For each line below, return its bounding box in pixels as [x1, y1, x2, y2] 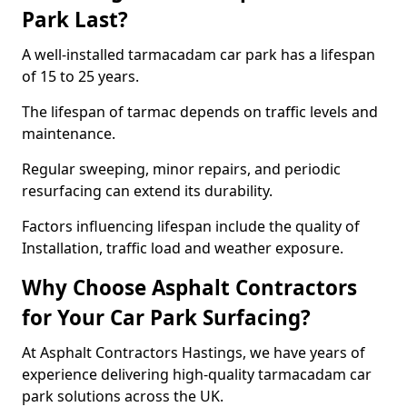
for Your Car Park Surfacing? [22, 303, 311, 332]
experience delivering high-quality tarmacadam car [22, 364, 372, 384]
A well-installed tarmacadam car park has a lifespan [22, 45, 375, 65]
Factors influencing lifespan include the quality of [22, 216, 360, 236]
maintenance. [22, 124, 115, 144]
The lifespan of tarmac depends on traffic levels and [22, 102, 378, 122]
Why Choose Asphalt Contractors [22, 273, 357, 302]
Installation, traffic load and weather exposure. [22, 238, 343, 258]
